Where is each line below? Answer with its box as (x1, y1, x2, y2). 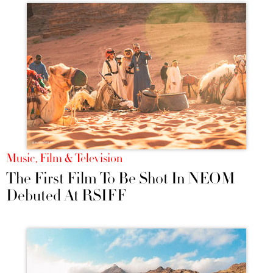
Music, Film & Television (6, 151, 122, 167)
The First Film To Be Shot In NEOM (6, 168, 235, 190)
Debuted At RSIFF (6, 185, 127, 207)
